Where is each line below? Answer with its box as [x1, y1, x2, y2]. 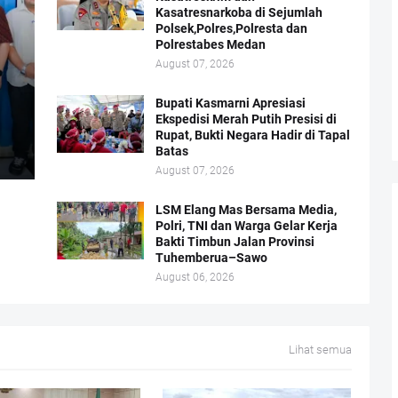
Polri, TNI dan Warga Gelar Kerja [155, 219, 338, 233]
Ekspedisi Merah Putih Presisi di [155, 112, 337, 126]
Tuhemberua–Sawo [155, 251, 267, 265]
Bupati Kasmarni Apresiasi [155, 96, 306, 110]
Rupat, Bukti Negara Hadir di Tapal [155, 128, 350, 142]
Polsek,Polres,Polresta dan [155, 21, 307, 36]
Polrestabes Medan [155, 37, 266, 52]
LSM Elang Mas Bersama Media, [155, 203, 337, 217]
